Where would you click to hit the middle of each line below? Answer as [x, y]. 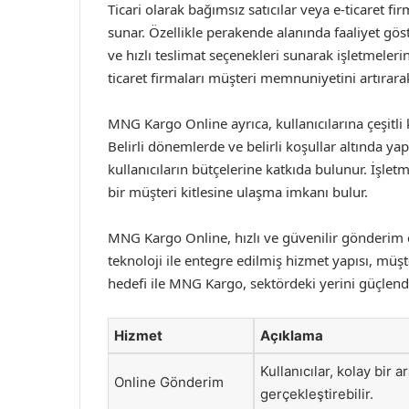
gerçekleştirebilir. [317, 394]
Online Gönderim [169, 382]
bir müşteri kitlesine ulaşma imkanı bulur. [238, 192]
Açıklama [292, 336]
